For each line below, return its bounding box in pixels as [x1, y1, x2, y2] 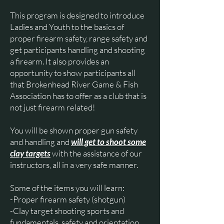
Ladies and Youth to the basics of [10, 21, 124, 32]
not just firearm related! [10, 102, 96, 112]
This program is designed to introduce [10, 10, 144, 20]
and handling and [10, 136, 71, 147]
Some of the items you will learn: [10, 182, 124, 193]
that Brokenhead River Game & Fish [10, 79, 138, 89]
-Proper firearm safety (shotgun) [10, 194, 125, 204]
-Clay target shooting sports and [10, 205, 124, 216]
